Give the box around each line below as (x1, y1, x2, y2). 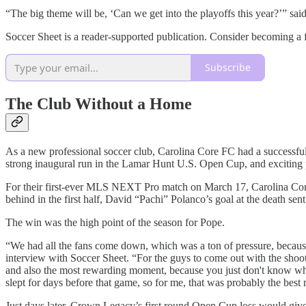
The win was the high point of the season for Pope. (5, 216, 225, 228)
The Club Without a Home (5, 94, 192, 113)
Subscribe (205, 61, 251, 74)
